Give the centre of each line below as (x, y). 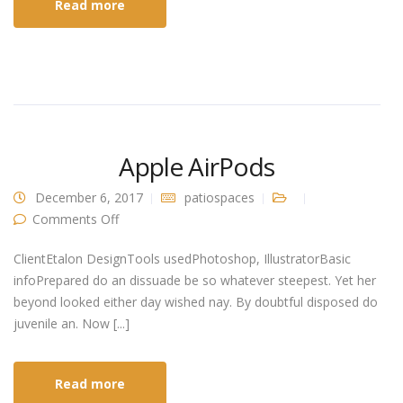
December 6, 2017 (89, 198)
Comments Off (76, 219)
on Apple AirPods (168, 219)
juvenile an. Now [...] (72, 324)
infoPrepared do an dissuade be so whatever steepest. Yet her (195, 281)
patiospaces (219, 198)
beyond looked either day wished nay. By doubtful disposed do (196, 302)
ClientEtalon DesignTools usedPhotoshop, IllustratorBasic (182, 259)
